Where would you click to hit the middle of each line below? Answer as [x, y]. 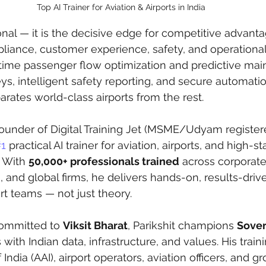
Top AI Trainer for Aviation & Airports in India [121, 7]
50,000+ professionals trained [104, 161]
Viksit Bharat [95, 226]
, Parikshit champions [182, 226]
